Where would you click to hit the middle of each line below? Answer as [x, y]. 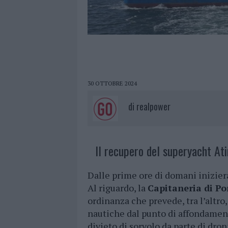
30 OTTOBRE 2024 [112, 83]
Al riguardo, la [118, 188]
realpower [153, 107]
